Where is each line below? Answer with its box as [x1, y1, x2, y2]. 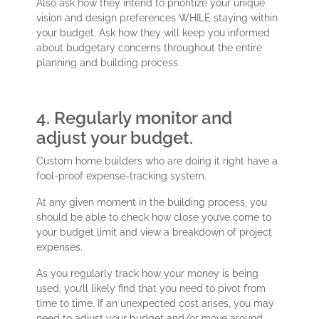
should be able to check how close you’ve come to [36, 211, 272, 224]
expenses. [36, 241, 83, 253]
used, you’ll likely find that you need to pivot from [36, 283, 266, 295]
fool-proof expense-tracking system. [36, 170, 207, 182]
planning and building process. [36, 57, 181, 69]
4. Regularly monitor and [36, 108, 233, 129]
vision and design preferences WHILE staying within [36, 12, 278, 24]
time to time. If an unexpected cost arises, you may [36, 298, 275, 310]
